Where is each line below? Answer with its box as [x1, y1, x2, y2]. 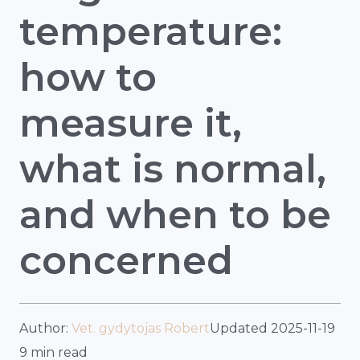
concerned [19, 236, 233, 284]
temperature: [19, 7, 282, 55]
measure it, [19, 99, 242, 146]
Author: [19, 320, 72, 336]
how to [19, 53, 157, 100]
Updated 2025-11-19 [210, 320, 335, 336]
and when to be [19, 190, 331, 238]
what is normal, [19, 145, 326, 192]
